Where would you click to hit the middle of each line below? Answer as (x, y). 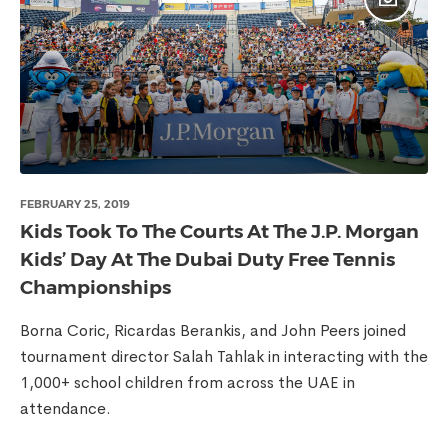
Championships (95, 287)
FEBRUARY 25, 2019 (75, 204)
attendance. (65, 408)
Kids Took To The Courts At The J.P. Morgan (219, 231)
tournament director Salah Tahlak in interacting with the (224, 356)
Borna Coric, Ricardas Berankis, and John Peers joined (213, 330)
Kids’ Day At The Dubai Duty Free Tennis (207, 259)
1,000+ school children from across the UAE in (187, 382)
